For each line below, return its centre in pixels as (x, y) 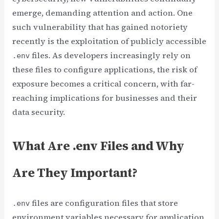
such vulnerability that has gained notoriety (100, 27)
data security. (39, 112)
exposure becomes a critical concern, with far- (104, 84)
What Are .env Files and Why (99, 145)
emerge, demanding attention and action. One (103, 13)
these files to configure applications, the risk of (105, 70)
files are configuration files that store (104, 203)
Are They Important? (75, 172)
